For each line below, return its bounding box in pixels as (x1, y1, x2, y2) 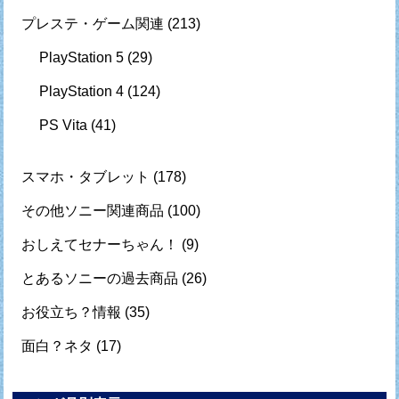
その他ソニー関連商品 (21, 203, 165, 219)
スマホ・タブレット (21, 169, 151, 185)
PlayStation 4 (39, 84, 125, 100)
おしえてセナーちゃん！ (21, 237, 179, 253)
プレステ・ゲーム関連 (21, 16, 165, 32)
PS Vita (39, 118, 88, 134)
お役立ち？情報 (21, 305, 122, 321)
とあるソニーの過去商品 (21, 271, 179, 287)
